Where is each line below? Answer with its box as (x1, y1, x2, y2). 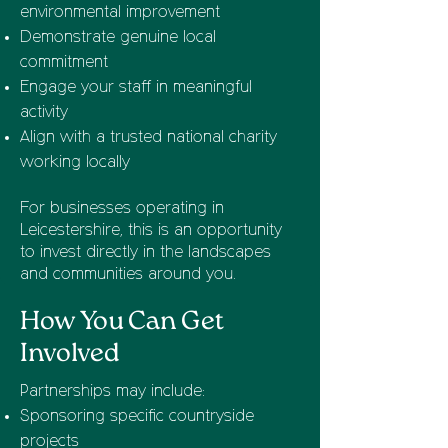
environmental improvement (20, 5, 220, 21)
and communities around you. (20, 267, 236, 283)
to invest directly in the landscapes (20, 245, 271, 261)
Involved (20, 337, 119, 370)
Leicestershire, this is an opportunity (20, 223, 282, 239)
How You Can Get (20, 305, 224, 338)
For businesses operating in (20, 201, 224, 217)
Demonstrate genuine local (20, 30, 216, 46)
